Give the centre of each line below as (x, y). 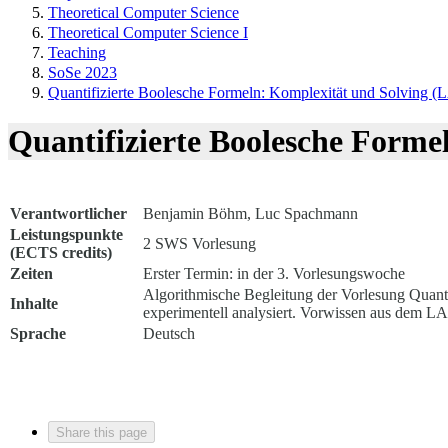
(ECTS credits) (61, 252)
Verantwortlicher (68, 213)
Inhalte (34, 303)
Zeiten (31, 273)
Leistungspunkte (66, 234)
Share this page (101, 432)
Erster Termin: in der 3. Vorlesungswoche (274, 273)
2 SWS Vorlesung (199, 243)
